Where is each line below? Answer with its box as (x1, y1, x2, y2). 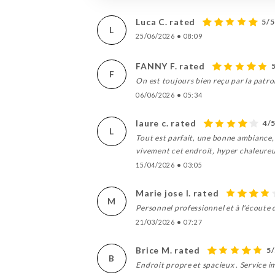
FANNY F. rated (136, 60, 205, 71)
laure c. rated (136, 117, 196, 128)
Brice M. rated (136, 244, 200, 255)
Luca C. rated (136, 16, 195, 27)
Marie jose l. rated (136, 187, 219, 198)
